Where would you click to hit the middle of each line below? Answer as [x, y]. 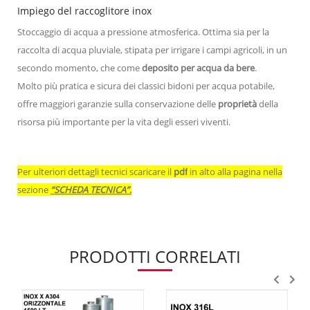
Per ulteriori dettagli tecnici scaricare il [95, 171]
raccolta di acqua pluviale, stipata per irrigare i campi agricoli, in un [152, 49]
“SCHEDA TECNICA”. [91, 189]
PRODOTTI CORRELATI [155, 256]
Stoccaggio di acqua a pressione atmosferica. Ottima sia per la [143, 31]
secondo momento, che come [80, 67]
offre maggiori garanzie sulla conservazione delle [118, 103]
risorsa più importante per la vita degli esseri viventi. [124, 121]
